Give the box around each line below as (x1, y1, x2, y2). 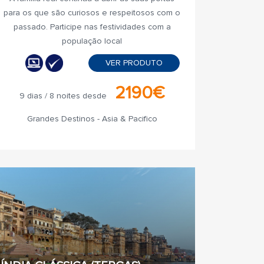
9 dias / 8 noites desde (19, 91, 107, 101)
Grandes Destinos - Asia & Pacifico (27, 114, 157, 124)
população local (62, 36, 122, 46)
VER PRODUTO (105, 58, 163, 68)
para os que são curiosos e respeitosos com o (4, 8, 180, 18)
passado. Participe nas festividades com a (13, 22, 171, 32)
